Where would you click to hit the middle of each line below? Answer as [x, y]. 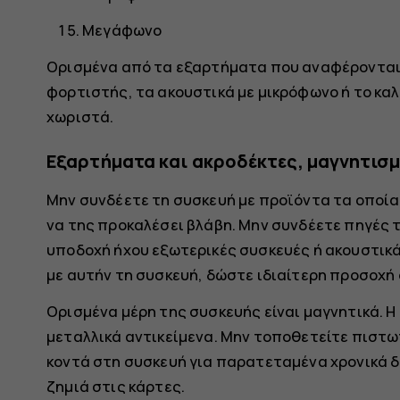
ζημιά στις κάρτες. [116, 386]
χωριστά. [80, 116]
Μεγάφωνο [122, 30]
